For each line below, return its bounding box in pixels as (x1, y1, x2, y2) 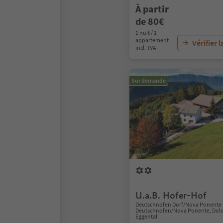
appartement (135, 36, 169, 44)
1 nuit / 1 (135, 29, 157, 36)
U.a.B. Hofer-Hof (135, 190, 207, 201)
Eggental (135, 213, 157, 220)
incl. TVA (135, 44, 156, 51)
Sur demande (131, 77, 166, 84)
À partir (135, 2, 169, 15)
